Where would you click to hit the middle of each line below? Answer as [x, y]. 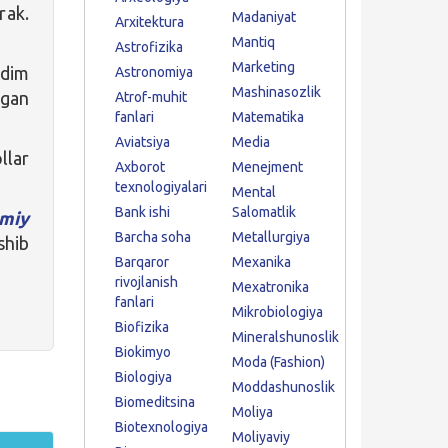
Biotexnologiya [161, 427]
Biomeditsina [154, 402]
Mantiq [253, 42]
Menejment [267, 167]
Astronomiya [153, 72]
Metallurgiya [270, 237]
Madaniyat [263, 17]
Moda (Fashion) [278, 362]
